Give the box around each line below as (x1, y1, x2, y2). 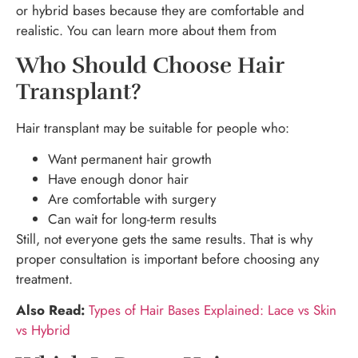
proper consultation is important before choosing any (16, 249, 319, 268)
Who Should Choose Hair (16, 51, 284, 79)
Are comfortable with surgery (48, 189, 216, 209)
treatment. (16, 268, 73, 288)
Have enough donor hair (48, 169, 189, 189)
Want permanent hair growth (48, 149, 212, 169)
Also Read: (16, 300, 89, 320)
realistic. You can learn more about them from (16, 21, 276, 41)
